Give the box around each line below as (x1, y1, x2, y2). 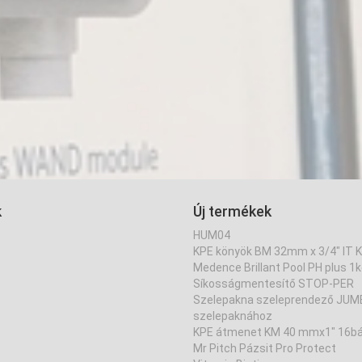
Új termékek (193, 203, 271, 220)
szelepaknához (193, 309, 272, 322)
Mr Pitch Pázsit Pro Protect (193, 342, 336, 355)
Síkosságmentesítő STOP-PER (193, 277, 354, 290)
